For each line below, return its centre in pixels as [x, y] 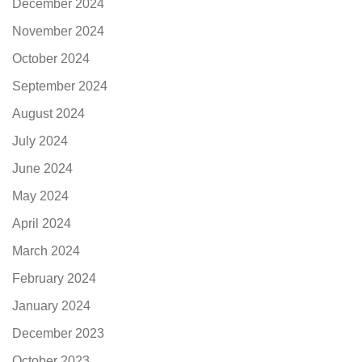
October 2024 [51, 59]
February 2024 [54, 279]
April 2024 [42, 224]
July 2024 [40, 141]
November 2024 [58, 32]
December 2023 [58, 334]
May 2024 [40, 196]
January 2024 [51, 306]
